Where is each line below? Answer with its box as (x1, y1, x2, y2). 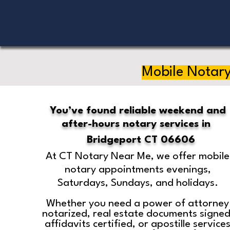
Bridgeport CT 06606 (87, 135, 196, 145)
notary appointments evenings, (64, 165, 211, 175)
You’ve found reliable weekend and (49, 106, 226, 116)
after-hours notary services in (62, 119, 214, 129)
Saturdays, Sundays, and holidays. (57, 178, 218, 188)
